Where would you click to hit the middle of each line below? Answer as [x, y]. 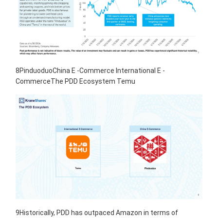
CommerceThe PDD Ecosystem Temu [75, 82]
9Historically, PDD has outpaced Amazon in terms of [97, 213]
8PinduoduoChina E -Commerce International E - [90, 71]
